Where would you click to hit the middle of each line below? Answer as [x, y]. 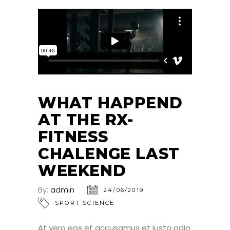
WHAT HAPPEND [110, 103]
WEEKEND [82, 170]
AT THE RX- [86, 120]
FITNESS [73, 137]
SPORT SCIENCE [85, 203]
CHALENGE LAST [109, 154]
